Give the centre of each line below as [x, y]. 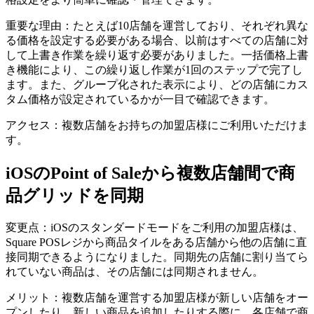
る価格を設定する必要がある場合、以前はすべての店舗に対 [157, 41]
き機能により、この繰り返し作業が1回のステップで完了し [154, 70]
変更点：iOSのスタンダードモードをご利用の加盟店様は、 [155, 228]
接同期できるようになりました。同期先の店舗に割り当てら [157, 257]
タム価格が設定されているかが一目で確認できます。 [140, 100]
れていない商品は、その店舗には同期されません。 [135, 272]
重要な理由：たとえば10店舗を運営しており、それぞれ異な [157, 26]
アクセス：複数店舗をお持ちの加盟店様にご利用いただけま [157, 125]
